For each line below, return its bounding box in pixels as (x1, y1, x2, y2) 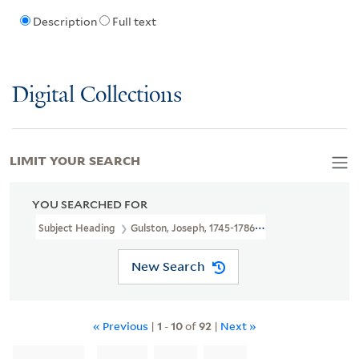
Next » (220, 317, 256, 333)
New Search (131, 258, 205, 275)
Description (32, 15, 97, 29)
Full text (111, 15, 156, 29)
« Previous (93, 317, 151, 333)
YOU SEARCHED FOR (32, 197, 147, 211)
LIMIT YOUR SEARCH (10, 150, 140, 168)
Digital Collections (12, 83, 182, 108)
